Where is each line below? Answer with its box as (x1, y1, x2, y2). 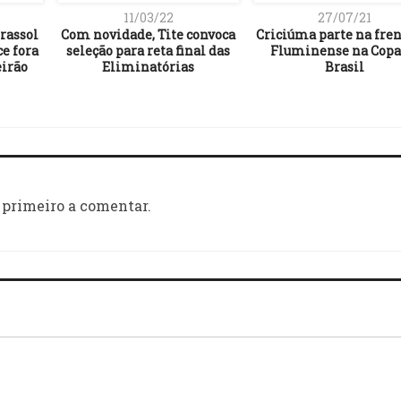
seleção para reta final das (66, 41, 230, 59)
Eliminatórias (102, 57, 194, 75)
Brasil (324, 57, 364, 75)
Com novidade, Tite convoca (61, 25, 235, 43)
